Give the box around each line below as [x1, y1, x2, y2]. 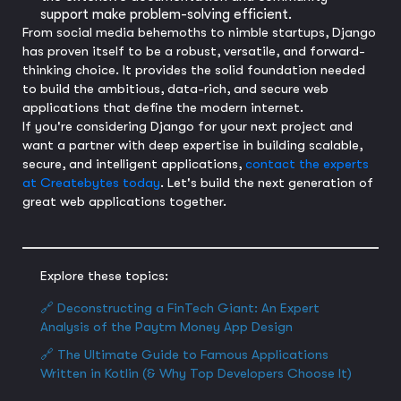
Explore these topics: [40, 268, 168, 284]
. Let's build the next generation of [160, 175, 373, 191]
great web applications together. [22, 193, 226, 209]
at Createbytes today [22, 175, 160, 191]
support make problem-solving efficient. [40, 6, 292, 22]
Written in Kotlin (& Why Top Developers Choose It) [40, 365, 352, 381]
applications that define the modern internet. [22, 99, 303, 115]
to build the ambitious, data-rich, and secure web [22, 81, 328, 97]
